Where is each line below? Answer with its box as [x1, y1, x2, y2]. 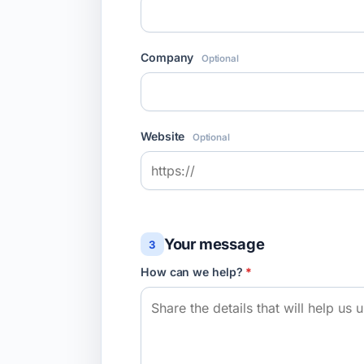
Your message [163, 235, 265, 253]
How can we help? [141, 265, 246, 279]
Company [141, 50, 197, 64]
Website [141, 128, 188, 143]
